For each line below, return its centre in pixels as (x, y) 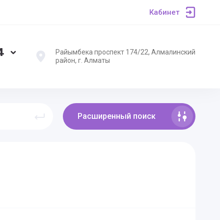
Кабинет (165, 12)
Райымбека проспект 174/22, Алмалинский (125, 52)
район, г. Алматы (83, 60)
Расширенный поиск (117, 116)
